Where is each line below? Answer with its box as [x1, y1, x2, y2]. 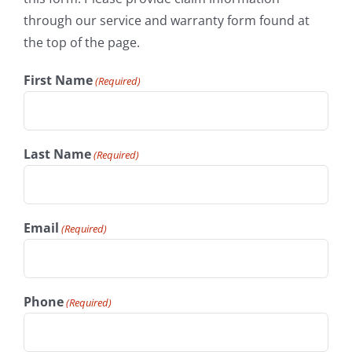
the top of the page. [23, 34, 140, 52]
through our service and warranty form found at [23, 12, 310, 30]
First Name [23, 71, 93, 90]
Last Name [23, 145, 91, 163]
